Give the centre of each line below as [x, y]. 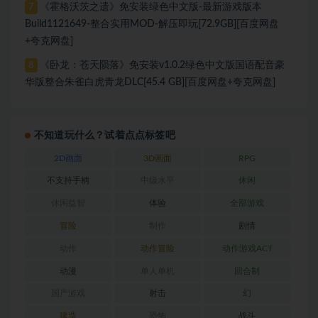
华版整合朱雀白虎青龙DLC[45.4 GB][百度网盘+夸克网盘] [150, 82]
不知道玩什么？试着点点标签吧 [105, 135]
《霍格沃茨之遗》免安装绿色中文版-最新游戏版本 [151, 7]
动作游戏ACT [247, 248]
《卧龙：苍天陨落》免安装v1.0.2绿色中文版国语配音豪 [163, 65]
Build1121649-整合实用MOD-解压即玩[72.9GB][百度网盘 [152, 24]
